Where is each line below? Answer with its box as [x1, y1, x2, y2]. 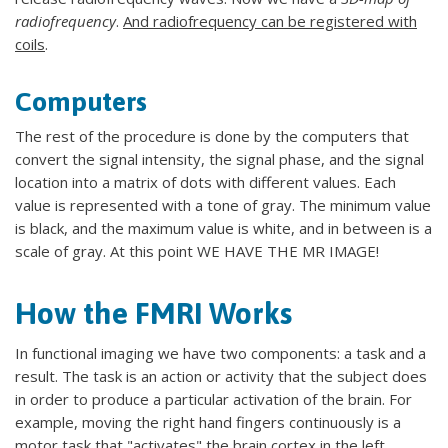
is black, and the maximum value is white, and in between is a [15, 218, 432, 238]
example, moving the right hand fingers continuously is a [15, 412, 401, 432]
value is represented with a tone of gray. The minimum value [15, 195, 431, 215]
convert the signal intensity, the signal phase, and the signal [15, 149, 424, 169]
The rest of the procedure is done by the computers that [15, 126, 409, 146]
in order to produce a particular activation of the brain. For [15, 389, 412, 409]
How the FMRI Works [15, 296, 292, 330]
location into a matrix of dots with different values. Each [15, 172, 396, 192]
